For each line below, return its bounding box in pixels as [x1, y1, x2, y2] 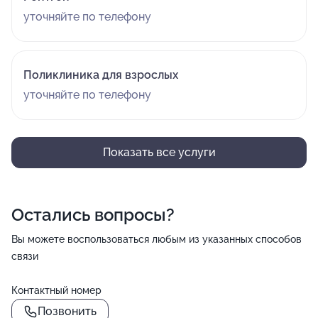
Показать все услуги [102, 146, 216, 159]
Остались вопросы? [11, 204, 175, 225]
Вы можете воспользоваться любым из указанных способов [11, 234, 302, 245]
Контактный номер [11, 285, 102, 296]
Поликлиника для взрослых [23, 68, 178, 82]
